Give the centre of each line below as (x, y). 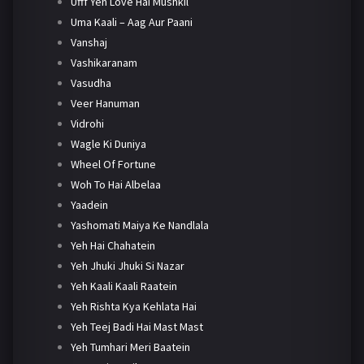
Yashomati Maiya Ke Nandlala (139, 225)
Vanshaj (89, 42)
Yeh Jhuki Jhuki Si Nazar (127, 265)
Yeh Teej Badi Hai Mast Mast (136, 326)
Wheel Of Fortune (113, 164)
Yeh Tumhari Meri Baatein (130, 347)
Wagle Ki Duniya (108, 143)
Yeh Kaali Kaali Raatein (123, 286)
